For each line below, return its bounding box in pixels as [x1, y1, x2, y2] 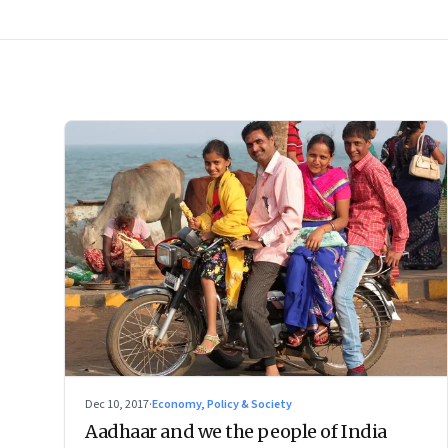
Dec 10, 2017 [85, 395, 149, 413]
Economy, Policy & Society [152, 395, 292, 413]
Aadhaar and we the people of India [85, 419, 387, 443]
